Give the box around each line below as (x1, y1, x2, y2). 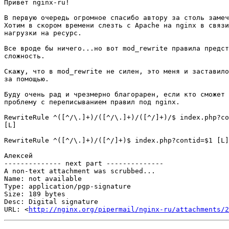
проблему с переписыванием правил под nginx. (4, 98, 180, 106)
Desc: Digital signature (4, 198, 98, 206)
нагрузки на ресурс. (4, 29, 82, 37)
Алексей (4, 152, 33, 160)
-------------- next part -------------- (4, 159, 164, 168)
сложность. (4, 52, 45, 60)
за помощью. (4, 75, 49, 83)
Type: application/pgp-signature (4, 182, 131, 191)
